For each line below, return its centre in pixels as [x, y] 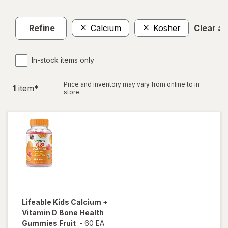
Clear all [210, 28]
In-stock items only [63, 60]
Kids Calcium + [80, 202]
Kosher [167, 28]
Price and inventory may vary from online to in [132, 84]
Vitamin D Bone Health [63, 212]
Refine [42, 28]
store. [72, 92]
